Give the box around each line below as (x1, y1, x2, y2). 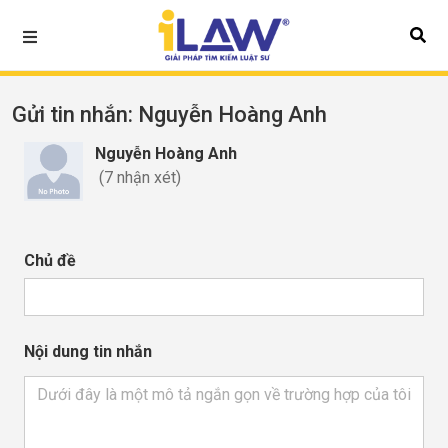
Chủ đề (24, 250, 76, 270)
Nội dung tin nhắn (24, 341, 152, 361)
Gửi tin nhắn (12, 102, 128, 127)
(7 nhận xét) (94, 168, 181, 187)
